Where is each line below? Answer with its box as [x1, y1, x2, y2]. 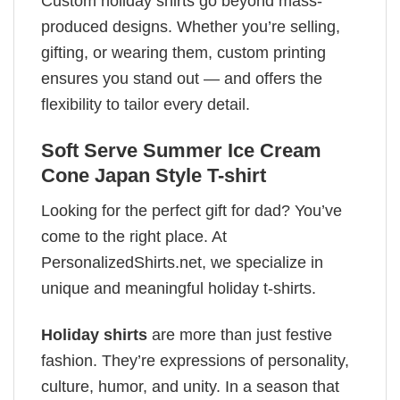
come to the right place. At [41, 227, 227, 246]
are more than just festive [147, 326, 332, 345]
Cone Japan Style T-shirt [41, 163, 266, 187]
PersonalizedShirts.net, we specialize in [41, 253, 323, 271]
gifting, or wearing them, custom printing [41, 43, 326, 62]
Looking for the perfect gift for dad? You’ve [41, 201, 342, 220]
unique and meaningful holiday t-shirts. [41, 279, 316, 297]
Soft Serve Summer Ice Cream [41, 138, 321, 162]
